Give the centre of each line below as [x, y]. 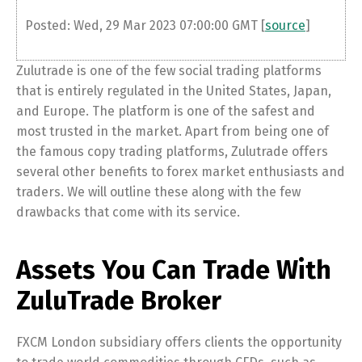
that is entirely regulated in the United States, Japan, [174, 91]
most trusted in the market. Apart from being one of [173, 131]
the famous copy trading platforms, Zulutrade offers [172, 152]
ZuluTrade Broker [119, 301]
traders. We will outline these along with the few [158, 192]
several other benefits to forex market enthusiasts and [181, 172]
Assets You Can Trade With [174, 270]
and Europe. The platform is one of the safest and [166, 111]
